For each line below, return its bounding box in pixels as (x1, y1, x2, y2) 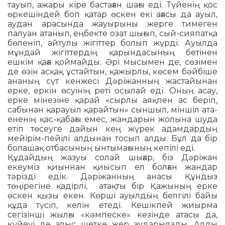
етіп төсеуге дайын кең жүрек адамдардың (8, 124, 217, 134)
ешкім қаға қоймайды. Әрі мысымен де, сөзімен (8, 57, 217, 67)
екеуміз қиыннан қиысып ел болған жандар (8, 162, 217, 172)
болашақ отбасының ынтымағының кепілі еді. (8, 143, 195, 153)
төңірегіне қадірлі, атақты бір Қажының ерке (8, 181, 217, 191)
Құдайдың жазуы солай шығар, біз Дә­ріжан (8, 153, 217, 163)
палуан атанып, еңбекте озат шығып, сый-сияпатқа (8, 29, 217, 39)
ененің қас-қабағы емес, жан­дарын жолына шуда (8, 115, 217, 125)
